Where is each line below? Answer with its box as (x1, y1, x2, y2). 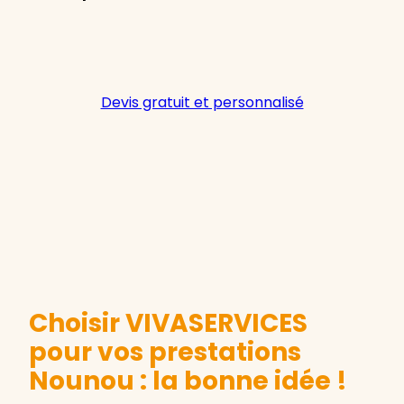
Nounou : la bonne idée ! (29, 363, 347, 399)
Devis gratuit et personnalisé (100, 92, 304, 114)
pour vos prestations (29, 335, 301, 371)
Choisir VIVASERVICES (29, 306, 308, 342)
